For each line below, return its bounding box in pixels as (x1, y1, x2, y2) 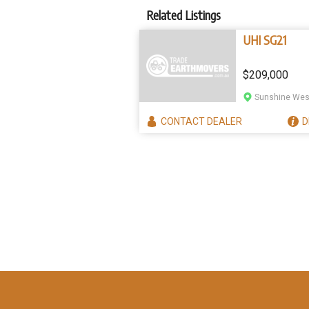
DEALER (207, 115, 242, 127)
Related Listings (146, 7, 221, 23)
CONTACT (161, 115, 207, 127)
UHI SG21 (243, 32, 286, 48)
